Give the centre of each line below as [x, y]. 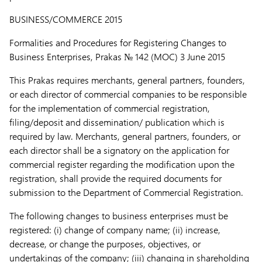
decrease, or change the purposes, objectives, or [105, 244]
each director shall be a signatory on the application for [119, 150]
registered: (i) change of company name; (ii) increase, [115, 230]
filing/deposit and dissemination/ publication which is [117, 122]
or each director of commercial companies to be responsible [128, 94]
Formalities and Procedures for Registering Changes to [118, 42]
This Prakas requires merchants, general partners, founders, [127, 80]
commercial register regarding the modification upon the [122, 164]
